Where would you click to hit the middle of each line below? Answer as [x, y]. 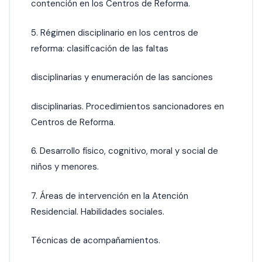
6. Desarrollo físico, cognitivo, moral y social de [125, 151]
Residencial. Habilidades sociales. [98, 211]
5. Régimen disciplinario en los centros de [115, 32]
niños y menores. [65, 167]
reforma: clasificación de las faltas [100, 48]
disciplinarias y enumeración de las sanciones [122, 77]
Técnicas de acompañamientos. [96, 241]
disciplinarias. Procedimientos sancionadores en [127, 106]
